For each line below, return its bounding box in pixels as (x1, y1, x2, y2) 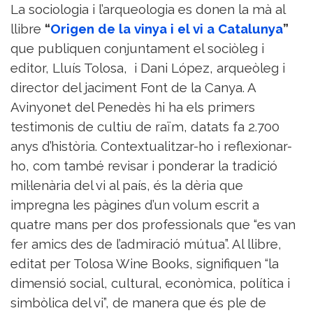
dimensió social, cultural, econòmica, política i (10, 275, 290, 291)
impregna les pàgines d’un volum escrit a (10, 197, 259, 213)
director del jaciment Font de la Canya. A (10, 80, 256, 96)
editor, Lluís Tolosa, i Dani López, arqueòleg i (10, 60, 285, 76)
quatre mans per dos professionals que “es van (10, 217, 296, 233)
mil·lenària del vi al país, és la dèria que (10, 177, 243, 194)
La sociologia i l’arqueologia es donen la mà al (10, 1, 285, 17)
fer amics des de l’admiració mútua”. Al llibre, (10, 236, 282, 252)
